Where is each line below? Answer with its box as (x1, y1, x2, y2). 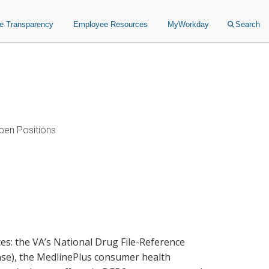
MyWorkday (168, 20, 209, 29)
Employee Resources (73, 20, 148, 29)
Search (235, 20, 260, 29)
